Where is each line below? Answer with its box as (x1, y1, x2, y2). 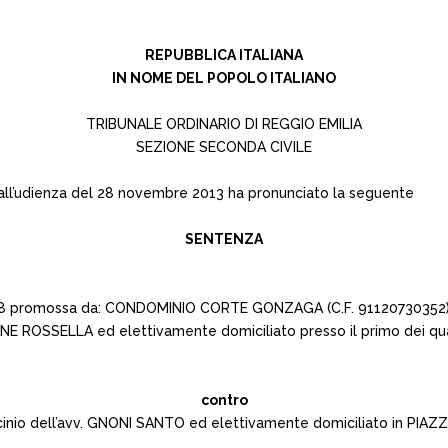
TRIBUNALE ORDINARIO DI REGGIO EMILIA (86, 116, 362, 132)
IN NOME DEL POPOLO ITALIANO (112, 70, 336, 86)
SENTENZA (185, 231, 263, 247)
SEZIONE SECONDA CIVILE (136, 139, 312, 155)
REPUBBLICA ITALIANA (145, 47, 303, 63)
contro (200, 392, 248, 408)
